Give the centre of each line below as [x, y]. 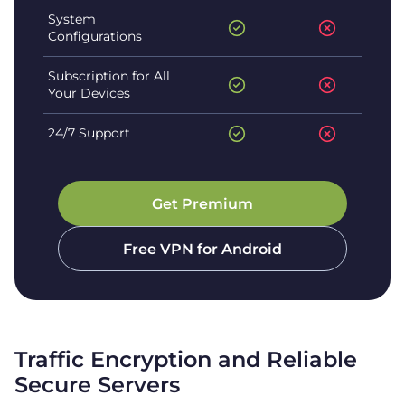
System [71, 19]
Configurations [94, 36]
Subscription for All [108, 75]
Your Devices [89, 93]
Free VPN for [172, 249]
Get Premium [202, 203]
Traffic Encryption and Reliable [186, 359]
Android [252, 249]
